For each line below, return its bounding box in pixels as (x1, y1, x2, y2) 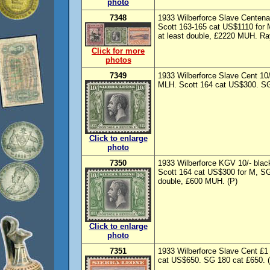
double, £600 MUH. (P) (158, 177, 237, 186)
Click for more (92, 46, 145, 55)
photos (105, 55, 131, 64)
